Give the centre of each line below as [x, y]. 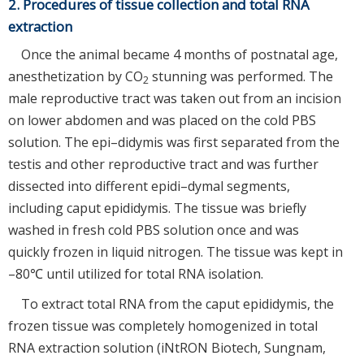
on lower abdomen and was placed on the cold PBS [162, 120]
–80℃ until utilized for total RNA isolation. [136, 273]
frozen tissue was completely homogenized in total [163, 325]
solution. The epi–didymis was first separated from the [174, 142]
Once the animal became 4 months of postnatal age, [180, 54]
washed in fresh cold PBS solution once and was [154, 230]
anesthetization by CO [76, 76]
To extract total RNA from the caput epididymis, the [178, 303]
